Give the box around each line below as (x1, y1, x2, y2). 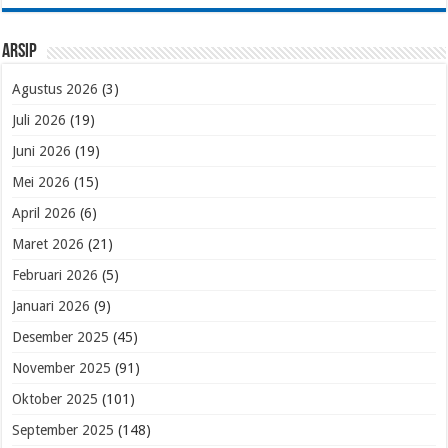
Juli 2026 (12, 111, 67, 128)
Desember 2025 (12, 328, 110, 345)
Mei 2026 (12, 173, 71, 190)
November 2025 (12, 359, 112, 376)
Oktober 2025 (12, 390, 99, 407)
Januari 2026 (12, 297, 91, 314)
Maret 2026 (12, 235, 85, 252)
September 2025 (12, 421, 115, 438)
